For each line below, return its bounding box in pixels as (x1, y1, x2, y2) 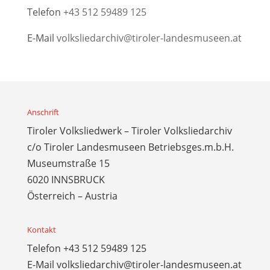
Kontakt (27, 224, 56, 235)
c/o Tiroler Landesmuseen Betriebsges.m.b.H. (27, 140, 234, 154)
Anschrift (27, 106, 59, 118)
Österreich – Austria (27, 189, 118, 202)
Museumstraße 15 (27, 156, 110, 170)
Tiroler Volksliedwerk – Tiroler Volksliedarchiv (27, 124, 232, 137)
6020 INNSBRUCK (27, 172, 105, 186)
